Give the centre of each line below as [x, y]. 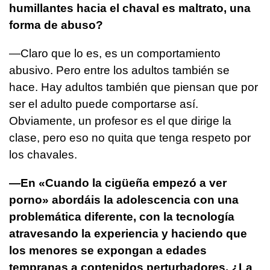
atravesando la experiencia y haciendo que [128, 233]
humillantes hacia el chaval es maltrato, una [130, 8]
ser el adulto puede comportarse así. [104, 104]
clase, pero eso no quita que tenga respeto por [130, 137]
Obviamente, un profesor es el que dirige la [120, 121]
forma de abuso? [56, 25]
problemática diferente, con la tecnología [122, 216]
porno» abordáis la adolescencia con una [124, 199]
